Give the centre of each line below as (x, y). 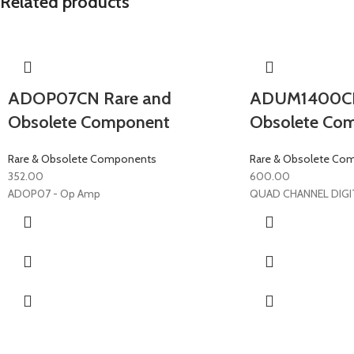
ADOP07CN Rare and (90, 98)
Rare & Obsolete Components (82, 159)
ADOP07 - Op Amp (54, 194)
